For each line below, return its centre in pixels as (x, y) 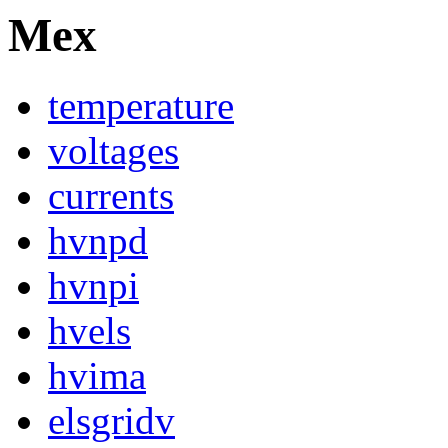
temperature (141, 106)
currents (111, 196)
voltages (113, 151)
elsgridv (111, 421)
